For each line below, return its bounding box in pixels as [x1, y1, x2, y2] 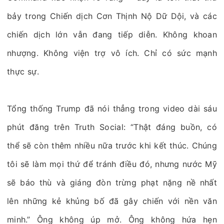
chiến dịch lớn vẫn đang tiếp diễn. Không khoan [7, 29, 217, 39]
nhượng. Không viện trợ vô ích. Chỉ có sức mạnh [7, 48, 217, 58]
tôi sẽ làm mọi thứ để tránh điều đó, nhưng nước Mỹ [7, 159, 217, 169]
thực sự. [7, 66, 39, 76]
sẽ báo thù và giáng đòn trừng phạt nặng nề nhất [7, 177, 217, 187]
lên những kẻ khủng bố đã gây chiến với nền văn [7, 196, 217, 206]
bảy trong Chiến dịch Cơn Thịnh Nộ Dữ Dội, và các [7, 11, 217, 21]
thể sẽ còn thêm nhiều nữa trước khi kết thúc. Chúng [7, 140, 217, 150]
